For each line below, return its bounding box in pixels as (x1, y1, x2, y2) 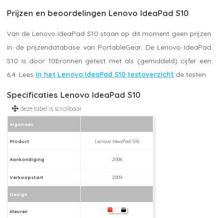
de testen (174, 70, 206, 79)
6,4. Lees (7, 70, 36, 79)
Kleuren (10, 208, 28, 214)
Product (10, 138, 29, 144)
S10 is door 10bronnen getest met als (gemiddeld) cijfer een (7, 56, 211, 65)
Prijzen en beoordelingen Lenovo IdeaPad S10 (7, 8, 189, 18)
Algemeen (10, 121, 34, 127)
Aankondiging (10, 156, 44, 162)
